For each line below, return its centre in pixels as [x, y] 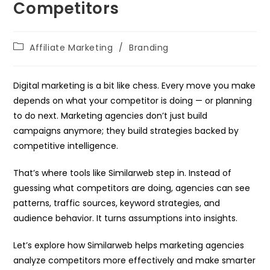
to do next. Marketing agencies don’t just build [111, 116]
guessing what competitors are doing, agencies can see [132, 188]
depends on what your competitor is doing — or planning [133, 101]
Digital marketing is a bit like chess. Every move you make [135, 86]
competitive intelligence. [66, 146]
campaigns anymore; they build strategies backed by [126, 131]
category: [35, 58]
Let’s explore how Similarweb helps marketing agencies [129, 246]
